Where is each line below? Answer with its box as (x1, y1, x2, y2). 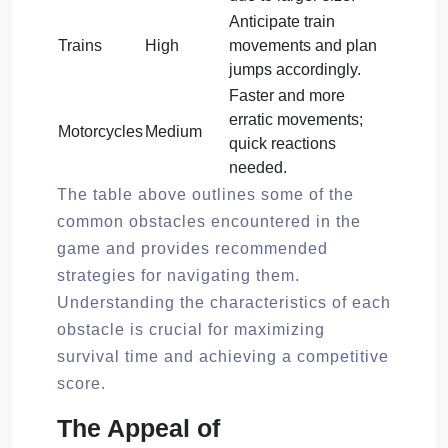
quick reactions (229, 134, 336, 152)
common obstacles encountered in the (57, 212, 361, 230)
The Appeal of (57, 413, 220, 442)
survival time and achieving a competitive (57, 347, 389, 365)
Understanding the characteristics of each (57, 293, 391, 311)
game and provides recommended (57, 239, 328, 257)
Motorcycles (58, 122, 143, 140)
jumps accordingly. (229, 60, 361, 78)
